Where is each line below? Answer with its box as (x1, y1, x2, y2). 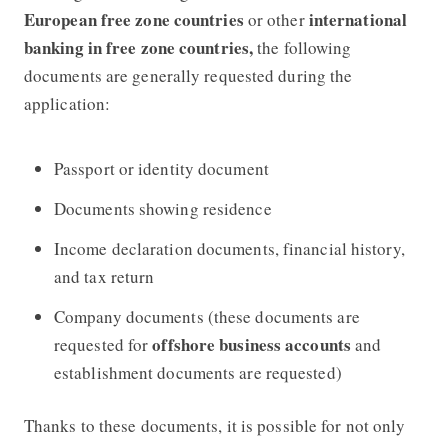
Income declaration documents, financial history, (53, 236, 405, 260)
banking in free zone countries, (23, 34, 254, 60)
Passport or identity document (53, 156, 269, 180)
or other (247, 7, 309, 31)
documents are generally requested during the (23, 63, 353, 87)
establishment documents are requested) (53, 360, 342, 384)
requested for (53, 332, 153, 356)
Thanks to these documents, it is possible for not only (23, 413, 406, 437)
